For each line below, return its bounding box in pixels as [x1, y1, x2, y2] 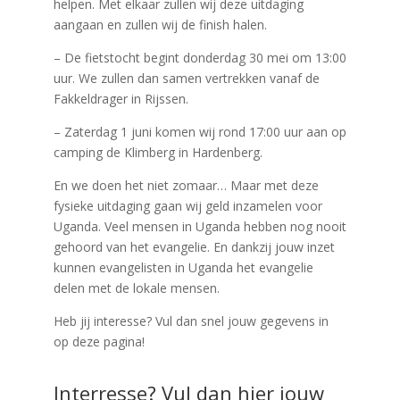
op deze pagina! [53, 333, 145, 350]
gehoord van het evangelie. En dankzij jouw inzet [53, 238, 335, 255]
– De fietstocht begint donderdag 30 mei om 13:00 [53, 49, 346, 66]
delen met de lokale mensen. [53, 279, 220, 296]
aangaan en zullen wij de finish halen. [53, 16, 267, 33]
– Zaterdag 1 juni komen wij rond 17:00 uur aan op [53, 123, 346, 140]
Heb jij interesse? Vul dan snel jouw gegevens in [53, 312, 329, 329]
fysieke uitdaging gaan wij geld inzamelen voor [53, 197, 322, 214]
